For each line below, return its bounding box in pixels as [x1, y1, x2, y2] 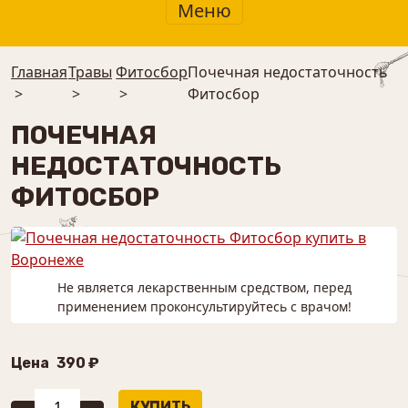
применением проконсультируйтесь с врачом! [56, 298, 352, 315]
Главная [11, 62, 67, 82]
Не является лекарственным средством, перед [56, 279, 352, 296]
